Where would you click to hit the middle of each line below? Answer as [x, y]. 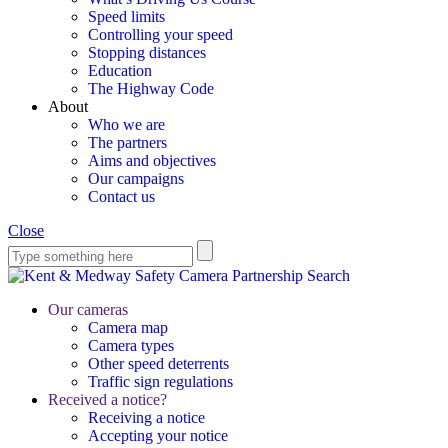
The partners [127, 142]
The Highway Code [151, 88]
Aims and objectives [152, 160]
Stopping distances [147, 52]
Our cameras [88, 309]
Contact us [121, 196]
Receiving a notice [146, 417]
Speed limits [126, 16]
